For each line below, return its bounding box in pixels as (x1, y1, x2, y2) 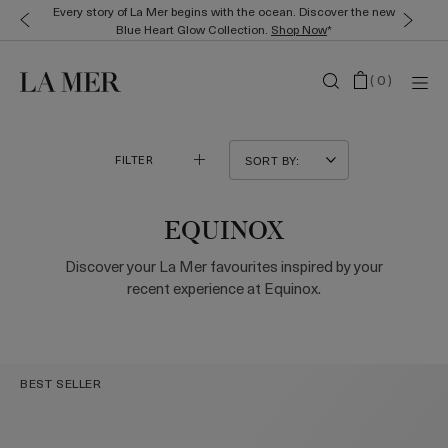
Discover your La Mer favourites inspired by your (65, 255, 383, 277)
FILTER (115, 151, 154, 168)
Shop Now (271, 20, 327, 38)
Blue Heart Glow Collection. (116, 20, 271, 38)
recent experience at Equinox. (127, 277, 321, 299)
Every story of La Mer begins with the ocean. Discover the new (53, 2, 395, 20)
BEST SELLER (20, 374, 102, 392)
